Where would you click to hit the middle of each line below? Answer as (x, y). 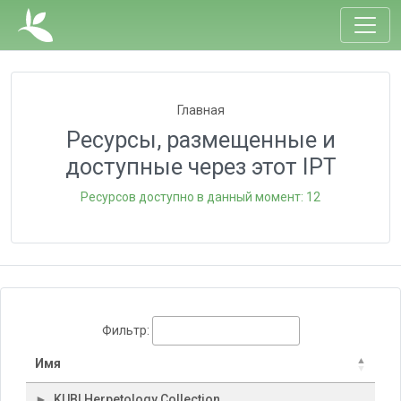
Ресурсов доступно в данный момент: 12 (200, 197)
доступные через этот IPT (200, 167)
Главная (200, 110)
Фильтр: (125, 330)
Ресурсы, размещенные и (200, 140)
